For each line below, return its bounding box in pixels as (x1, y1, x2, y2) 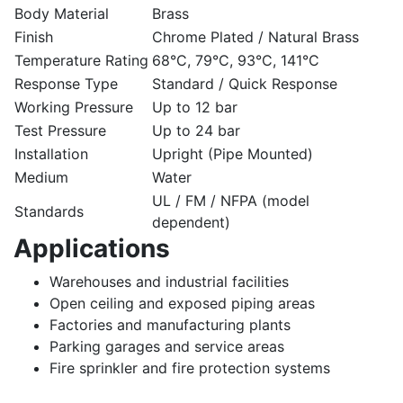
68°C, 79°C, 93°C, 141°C (152, 50, 319, 69)
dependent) (152, 212, 230, 231)
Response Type (14, 74, 118, 93)
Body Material (14, 4, 109, 22)
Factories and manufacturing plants (49, 315, 291, 334)
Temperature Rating (14, 50, 148, 69)
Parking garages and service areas (49, 336, 284, 355)
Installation (14, 144, 88, 163)
